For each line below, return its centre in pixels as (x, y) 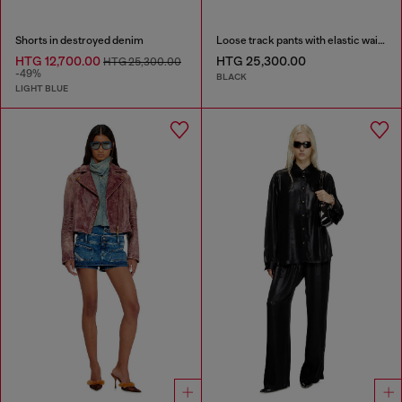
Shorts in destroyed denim (79, 41)
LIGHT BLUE (42, 89)
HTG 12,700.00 (59, 61)
